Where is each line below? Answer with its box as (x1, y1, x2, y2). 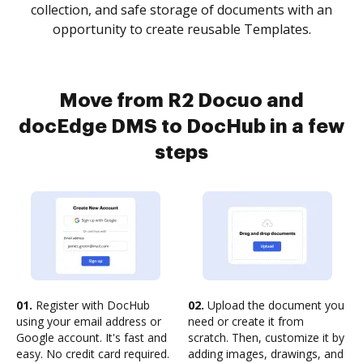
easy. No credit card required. (16, 346, 169, 361)
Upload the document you (204, 297, 344, 313)
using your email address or (16, 314, 161, 329)
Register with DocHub (32, 297, 150, 313)
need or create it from (188, 314, 304, 329)
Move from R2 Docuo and (59, 91, 304, 110)
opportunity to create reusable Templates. (52, 20, 311, 38)
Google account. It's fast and (16, 330, 167, 345)
